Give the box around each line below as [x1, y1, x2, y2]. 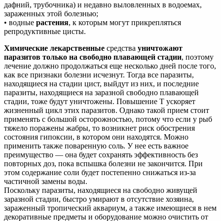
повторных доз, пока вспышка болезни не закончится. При [4, 159, 203, 168]
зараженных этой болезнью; [4, 9, 98, 18]
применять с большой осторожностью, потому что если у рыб [4, 115, 212, 124]
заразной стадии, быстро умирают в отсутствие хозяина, [4, 195, 194, 204]
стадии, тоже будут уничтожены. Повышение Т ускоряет [4, 97, 195, 106]
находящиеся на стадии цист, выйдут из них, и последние [4, 79, 199, 88]
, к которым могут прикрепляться [69, 18, 181, 27]
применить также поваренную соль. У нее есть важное [4, 142, 188, 150]
